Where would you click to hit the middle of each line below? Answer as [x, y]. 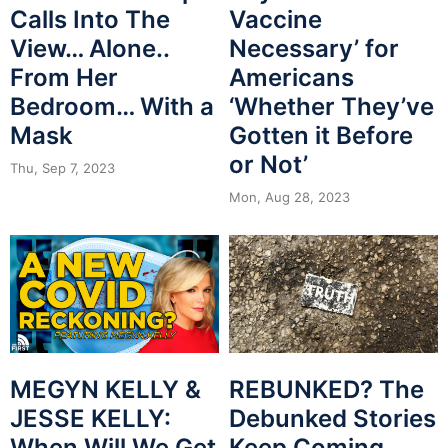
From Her [64, 78]
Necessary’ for [314, 49]
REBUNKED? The [326, 389]
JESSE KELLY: [90, 418]
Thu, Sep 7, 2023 [62, 168]
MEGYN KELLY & [105, 389]
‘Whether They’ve [331, 107]
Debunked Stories [332, 418]
